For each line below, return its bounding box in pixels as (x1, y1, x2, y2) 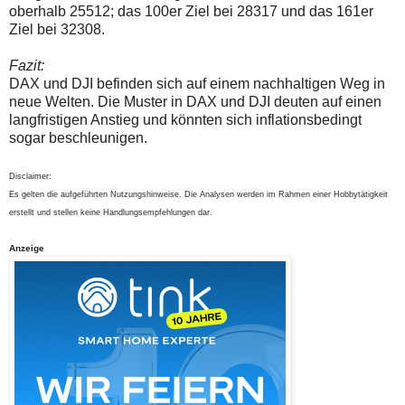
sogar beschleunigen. (9, 129, 147, 146)
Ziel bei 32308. (9, 21, 105, 37)
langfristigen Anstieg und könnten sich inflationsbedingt (9, 111, 362, 127)
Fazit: (9, 57, 44, 73)
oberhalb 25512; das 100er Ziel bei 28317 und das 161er (9, 3, 373, 19)
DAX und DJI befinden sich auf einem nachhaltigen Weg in (9, 75, 385, 91)
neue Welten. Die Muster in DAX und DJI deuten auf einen (9, 93, 381, 109)
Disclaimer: (9, 171, 52, 181)
